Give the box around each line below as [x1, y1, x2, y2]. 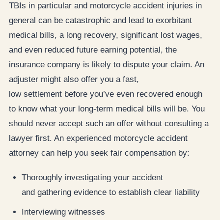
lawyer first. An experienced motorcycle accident [9, 133, 188, 143]
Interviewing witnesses [22, 207, 105, 217]
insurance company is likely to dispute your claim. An [9, 59, 204, 69]
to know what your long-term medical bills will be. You [9, 104, 205, 113]
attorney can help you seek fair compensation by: [9, 148, 190, 158]
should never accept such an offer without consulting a [9, 118, 209, 128]
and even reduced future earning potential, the [9, 45, 177, 55]
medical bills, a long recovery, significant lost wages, [9, 30, 202, 40]
